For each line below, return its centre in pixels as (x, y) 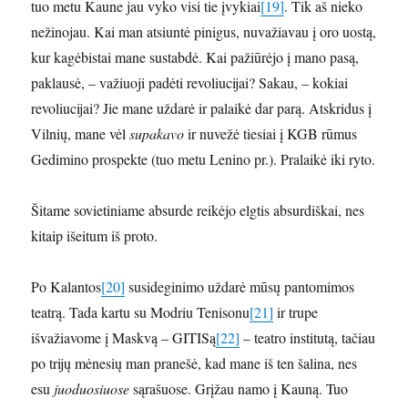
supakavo (157, 134)
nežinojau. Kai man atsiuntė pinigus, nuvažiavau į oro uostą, (204, 32)
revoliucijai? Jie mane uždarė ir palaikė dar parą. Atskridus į (202, 108)
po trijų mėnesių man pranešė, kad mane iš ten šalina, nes (194, 363)
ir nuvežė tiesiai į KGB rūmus (271, 134)
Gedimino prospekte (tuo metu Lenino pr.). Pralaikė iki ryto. (204, 159)
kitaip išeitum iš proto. (95, 236)
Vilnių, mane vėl (81, 134)
